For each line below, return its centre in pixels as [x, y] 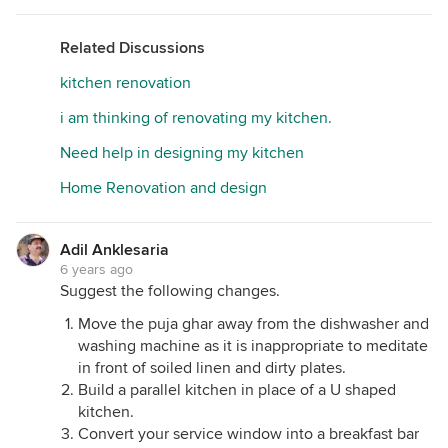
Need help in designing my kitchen [182, 153]
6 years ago [96, 270]
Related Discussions [132, 48]
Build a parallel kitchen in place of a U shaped [237, 390]
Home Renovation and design [163, 188]
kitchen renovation [125, 83]
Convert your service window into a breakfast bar [248, 434]
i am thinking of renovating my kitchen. [196, 118]
